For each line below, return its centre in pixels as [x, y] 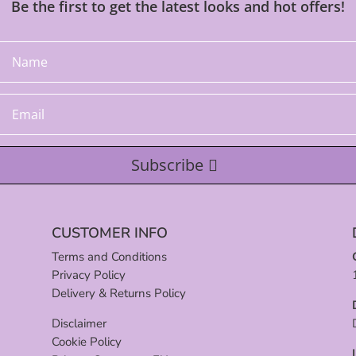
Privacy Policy [88, 275]
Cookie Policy [86, 342]
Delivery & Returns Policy [118, 294]
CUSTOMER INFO [109, 233]
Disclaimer [79, 324]
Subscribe [168, 165]
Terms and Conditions [109, 257]
